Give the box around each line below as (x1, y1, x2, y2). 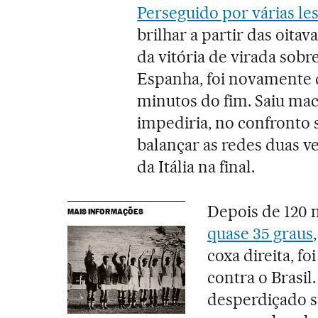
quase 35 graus (207, 223, 313, 243)
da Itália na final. (137, 156, 255, 177)
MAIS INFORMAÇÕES (67, 206, 143, 216)
